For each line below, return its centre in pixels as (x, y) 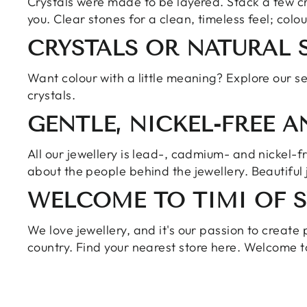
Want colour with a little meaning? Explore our (161, 77)
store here (208, 247)
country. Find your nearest (103, 247)
